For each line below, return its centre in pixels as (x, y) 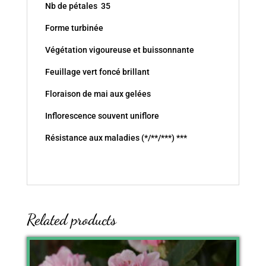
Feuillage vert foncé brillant (97, 72)
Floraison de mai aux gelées (98, 94)
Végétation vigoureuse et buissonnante (119, 50)
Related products (71, 219)
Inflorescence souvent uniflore (102, 115)
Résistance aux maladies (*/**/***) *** (116, 137)
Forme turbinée (74, 28)
